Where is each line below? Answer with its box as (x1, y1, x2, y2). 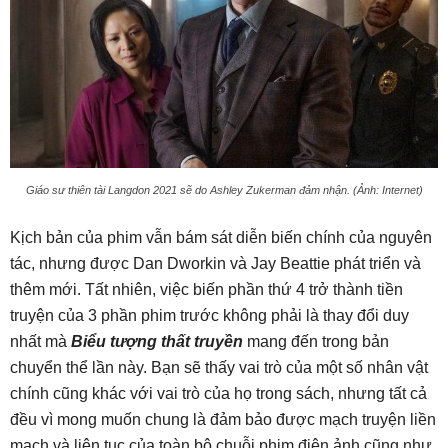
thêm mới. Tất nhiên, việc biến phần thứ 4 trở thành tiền (10, 281, 403, 299)
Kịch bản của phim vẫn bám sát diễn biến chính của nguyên (10, 229, 432, 247)
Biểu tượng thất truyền (71, 333, 243, 351)
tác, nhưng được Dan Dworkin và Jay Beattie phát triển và (10, 255, 421, 273)
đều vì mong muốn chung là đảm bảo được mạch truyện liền (10, 411, 436, 429)
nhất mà (10, 333, 71, 351)
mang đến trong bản (247, 333, 389, 351)
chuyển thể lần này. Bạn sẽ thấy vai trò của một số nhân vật (10, 359, 428, 377)
